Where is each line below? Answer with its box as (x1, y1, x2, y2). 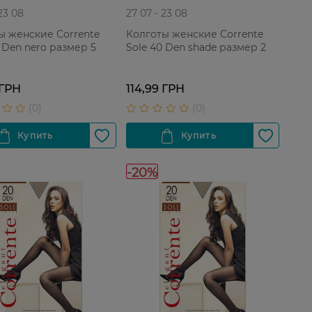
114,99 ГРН (125, 82, 185, 96)
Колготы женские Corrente (125, 27, 263, 40)
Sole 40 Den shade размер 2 (125, 40, 266, 54)
